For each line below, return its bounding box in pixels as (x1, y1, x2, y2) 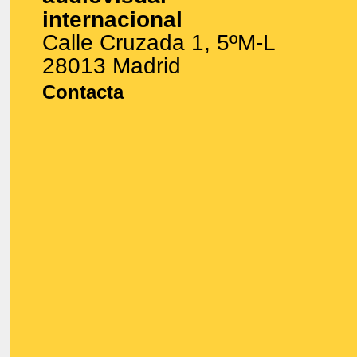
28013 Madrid (41, 53, 181, 79)
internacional (41, 7, 182, 33)
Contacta (41, 81, 124, 104)
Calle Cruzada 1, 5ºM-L (41, 30, 276, 56)
